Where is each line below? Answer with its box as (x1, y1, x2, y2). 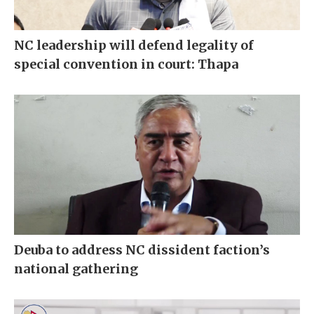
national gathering (14, 261, 138, 278)
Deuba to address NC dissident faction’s (14, 242, 270, 259)
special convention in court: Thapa (14, 56, 238, 73)
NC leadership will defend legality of (14, 37, 254, 54)
